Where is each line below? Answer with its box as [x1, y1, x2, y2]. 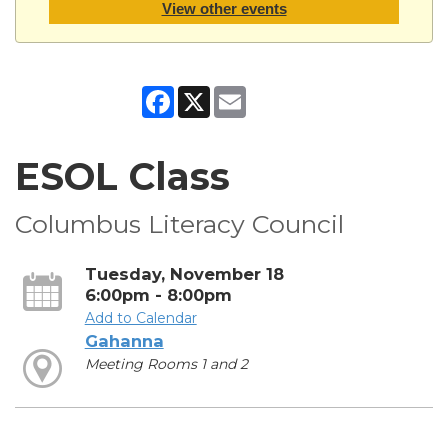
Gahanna [84, 330, 164, 351]
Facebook [174, 84, 243, 103]
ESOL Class [15, 153, 230, 199]
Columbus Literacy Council [15, 208, 344, 239]
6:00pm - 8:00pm [84, 284, 232, 305]
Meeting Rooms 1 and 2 [84, 354, 248, 373]
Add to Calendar [84, 308, 197, 327]
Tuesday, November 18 [84, 263, 284, 284]
